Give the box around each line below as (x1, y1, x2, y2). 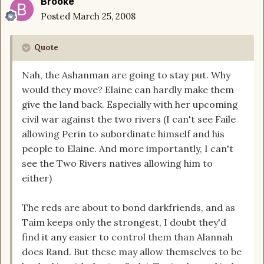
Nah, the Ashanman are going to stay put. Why (22, 69, 230, 81)
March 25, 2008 (72, 11, 136, 22)
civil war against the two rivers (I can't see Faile (22, 113, 236, 126)
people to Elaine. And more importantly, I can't (22, 143, 233, 155)
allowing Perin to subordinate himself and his (22, 128, 225, 140)
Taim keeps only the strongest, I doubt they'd (22, 216, 226, 229)
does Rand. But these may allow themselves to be (22, 246, 242, 258)
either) (22, 172, 52, 184)
